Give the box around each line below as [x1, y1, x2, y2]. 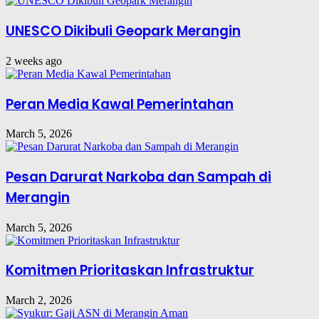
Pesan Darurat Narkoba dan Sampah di [6, 167, 271, 187]
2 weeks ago [6, 54, 62, 67]
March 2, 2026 [6, 294, 72, 307]
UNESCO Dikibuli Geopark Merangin [6, 21, 241, 41]
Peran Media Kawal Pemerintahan [6, 94, 234, 114]
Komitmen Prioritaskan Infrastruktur [6, 261, 254, 281]
